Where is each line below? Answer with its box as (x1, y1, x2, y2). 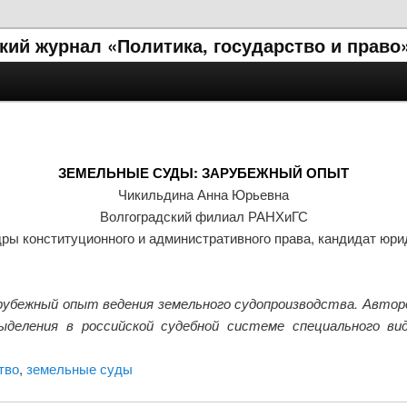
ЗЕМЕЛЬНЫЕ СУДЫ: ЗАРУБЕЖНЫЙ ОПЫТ (58, 162, 349, 183)
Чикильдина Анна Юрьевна (118, 184, 289, 203)
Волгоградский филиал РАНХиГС (99, 205, 308, 225)
